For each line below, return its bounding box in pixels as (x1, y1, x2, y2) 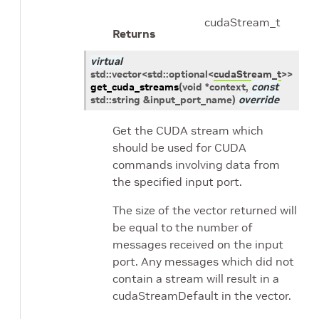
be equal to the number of (113, 219, 253, 234)
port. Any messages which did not (113, 253, 294, 268)
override (239, 93, 279, 106)
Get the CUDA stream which (113, 122, 263, 137)
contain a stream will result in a (113, 271, 279, 286)
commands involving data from (113, 157, 280, 172)
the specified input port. (113, 174, 242, 189)
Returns (113, 26, 155, 41)
